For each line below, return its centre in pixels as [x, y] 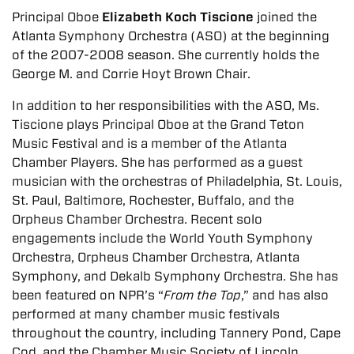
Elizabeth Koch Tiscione [178, 17]
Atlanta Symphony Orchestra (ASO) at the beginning [171, 36]
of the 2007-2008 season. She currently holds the [166, 55]
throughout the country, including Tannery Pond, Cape [176, 333]
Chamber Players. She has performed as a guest [157, 162]
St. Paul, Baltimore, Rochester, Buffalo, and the [153, 200]
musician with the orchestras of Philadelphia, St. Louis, [177, 181]
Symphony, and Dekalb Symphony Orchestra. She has [175, 276]
